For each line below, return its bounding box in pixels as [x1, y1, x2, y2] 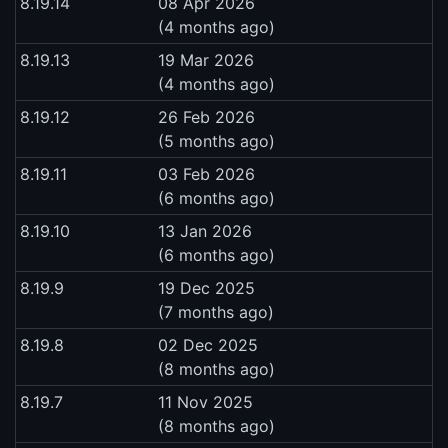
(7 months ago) [158, 302, 274, 323]
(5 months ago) [158, 131, 275, 152]
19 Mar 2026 [158, 50, 254, 71]
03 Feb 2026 [158, 164, 255, 185]
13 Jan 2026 [158, 221, 252, 242]
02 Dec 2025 [158, 335, 258, 356]
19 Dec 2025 [158, 278, 255, 299]
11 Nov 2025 [158, 392, 253, 413]
